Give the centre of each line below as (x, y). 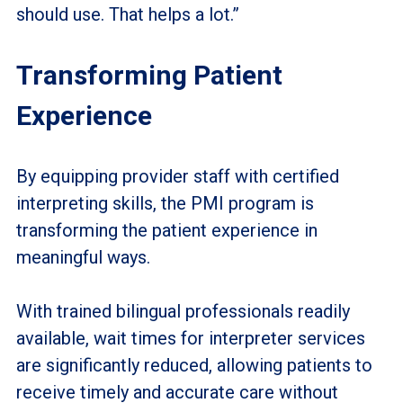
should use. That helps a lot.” (127, 14)
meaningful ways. (85, 257)
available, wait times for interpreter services (190, 338)
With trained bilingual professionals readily (183, 311)
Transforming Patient (149, 75)
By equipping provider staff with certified (177, 176)
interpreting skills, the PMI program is (165, 203)
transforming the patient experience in (166, 230)
